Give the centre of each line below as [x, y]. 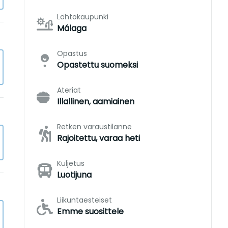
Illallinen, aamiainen [95, 102]
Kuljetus [70, 163]
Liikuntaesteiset [84, 200]
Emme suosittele [90, 211]
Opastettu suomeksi [97, 65]
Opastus [72, 53]
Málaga [72, 28]
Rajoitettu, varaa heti [98, 138]
